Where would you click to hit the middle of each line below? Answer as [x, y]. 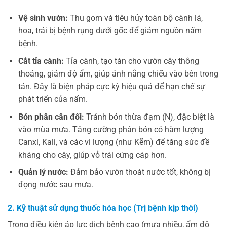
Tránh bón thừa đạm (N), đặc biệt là [149, 117]
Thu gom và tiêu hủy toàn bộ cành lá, [135, 18]
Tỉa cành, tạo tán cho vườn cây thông [131, 61]
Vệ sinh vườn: [43, 18]
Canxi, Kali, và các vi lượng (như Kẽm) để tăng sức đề [113, 142]
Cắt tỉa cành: [41, 61]
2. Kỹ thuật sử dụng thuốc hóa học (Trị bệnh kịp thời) [103, 208]
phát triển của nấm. [53, 99]
